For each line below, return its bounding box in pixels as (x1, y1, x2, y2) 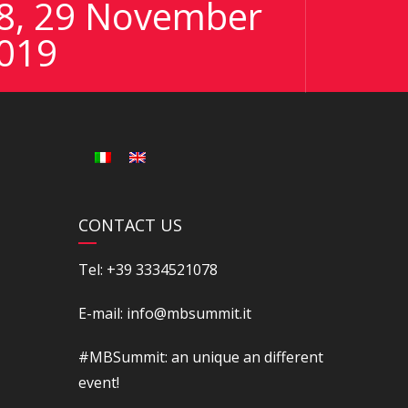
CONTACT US (78, 214, 182, 237)
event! (78, 372, 119, 393)
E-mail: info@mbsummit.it (78, 303, 251, 324)
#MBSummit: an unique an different (78, 347, 323, 368)
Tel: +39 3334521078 (78, 260, 218, 280)
